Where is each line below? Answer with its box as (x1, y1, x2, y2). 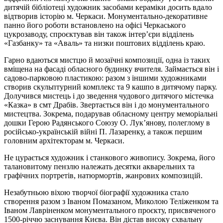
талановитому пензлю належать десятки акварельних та (4, 162, 195, 171)
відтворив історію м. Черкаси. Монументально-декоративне (4, 11, 208, 20)
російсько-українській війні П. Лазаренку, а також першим (4, 127, 202, 136)
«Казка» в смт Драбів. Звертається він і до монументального (4, 100, 209, 109)
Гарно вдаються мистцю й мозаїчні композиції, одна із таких (4, 55, 210, 64)
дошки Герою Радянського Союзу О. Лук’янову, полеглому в (4, 118, 210, 127)
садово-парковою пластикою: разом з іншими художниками (4, 73, 207, 82)
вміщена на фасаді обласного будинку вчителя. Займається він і (4, 64, 219, 73)
